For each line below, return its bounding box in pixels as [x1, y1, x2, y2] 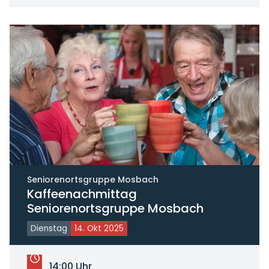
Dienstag [30, 223, 67, 235]
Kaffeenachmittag [26, 186, 137, 203]
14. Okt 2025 [74, 223, 124, 235]
